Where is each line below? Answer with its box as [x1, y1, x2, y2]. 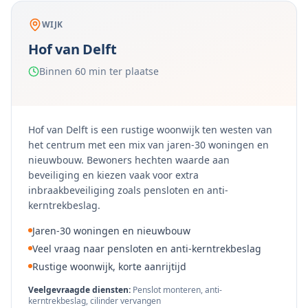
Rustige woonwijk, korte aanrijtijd [32, 260, 186, 273]
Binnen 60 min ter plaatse [39, 65, 159, 78]
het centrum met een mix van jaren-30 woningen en [28, 138, 269, 151]
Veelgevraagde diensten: [28, 284, 133, 296]
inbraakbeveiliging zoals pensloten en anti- [28, 184, 228, 197]
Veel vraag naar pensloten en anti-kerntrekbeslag [32, 242, 261, 255]
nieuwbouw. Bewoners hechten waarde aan [28, 153, 230, 166]
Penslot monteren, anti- [133, 284, 222, 296]
